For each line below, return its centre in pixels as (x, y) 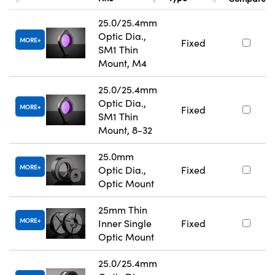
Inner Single (125, 223)
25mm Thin (123, 209)
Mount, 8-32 (125, 130)
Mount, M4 (122, 63)
